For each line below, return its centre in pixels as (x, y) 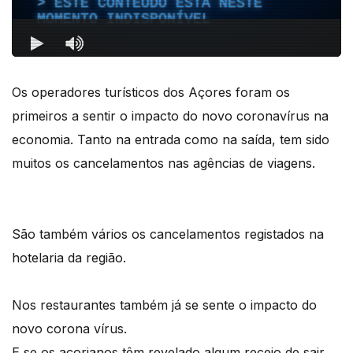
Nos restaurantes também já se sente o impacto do (164, 305)
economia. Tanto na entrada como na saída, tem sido (171, 139)
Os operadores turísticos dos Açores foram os (151, 92)
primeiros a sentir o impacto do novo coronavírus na (170, 115)
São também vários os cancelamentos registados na (168, 234)
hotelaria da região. (71, 257)
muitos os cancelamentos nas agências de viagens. (165, 163)
